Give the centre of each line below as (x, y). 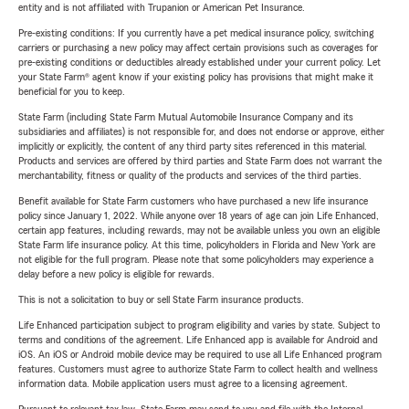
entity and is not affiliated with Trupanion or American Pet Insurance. (162, 7)
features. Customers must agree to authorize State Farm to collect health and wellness (198, 369)
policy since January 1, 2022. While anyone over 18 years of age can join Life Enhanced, (199, 215)
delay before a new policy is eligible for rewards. (116, 274)
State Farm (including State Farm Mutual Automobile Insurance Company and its (186, 117)
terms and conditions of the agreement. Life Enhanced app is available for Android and (198, 340)
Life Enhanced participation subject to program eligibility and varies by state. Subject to (199, 325)
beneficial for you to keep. (72, 91)
